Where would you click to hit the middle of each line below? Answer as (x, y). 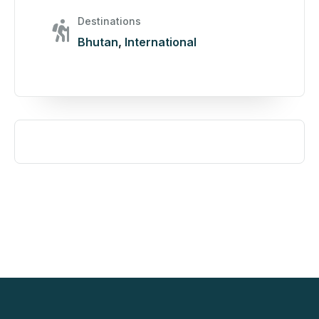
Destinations (109, 21)
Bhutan (98, 42)
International (161, 42)
